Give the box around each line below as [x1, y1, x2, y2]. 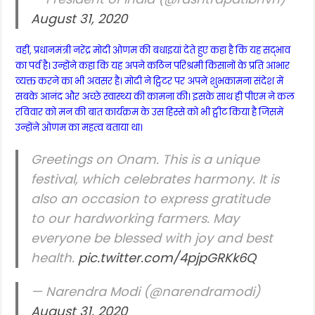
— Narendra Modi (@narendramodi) [31, 282, 261, 300]
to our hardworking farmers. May [31, 209, 240, 227]
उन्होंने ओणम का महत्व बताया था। [15, 120, 143, 134]
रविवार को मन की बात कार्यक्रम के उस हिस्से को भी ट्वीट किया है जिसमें [15, 105, 284, 119]
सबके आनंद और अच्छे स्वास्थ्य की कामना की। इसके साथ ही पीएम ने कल [15, 89, 295, 103]
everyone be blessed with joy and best [31, 229, 274, 247]
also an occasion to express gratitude [31, 189, 271, 207]
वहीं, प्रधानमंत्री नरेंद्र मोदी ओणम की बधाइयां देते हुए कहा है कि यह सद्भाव [15, 43, 291, 57]
